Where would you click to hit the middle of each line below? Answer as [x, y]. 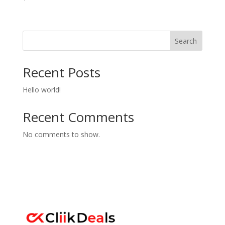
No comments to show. [61, 134]
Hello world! [41, 89]
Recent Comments [78, 117]
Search [186, 41]
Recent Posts [61, 72]
